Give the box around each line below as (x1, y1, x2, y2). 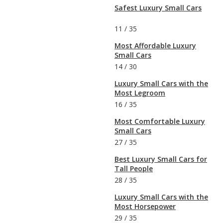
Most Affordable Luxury (114, 41, 196, 51)
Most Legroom (114, 88, 165, 98)
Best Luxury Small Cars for (114, 154, 207, 164)
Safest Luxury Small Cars (114, 3, 202, 13)
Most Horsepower (114, 202, 176, 212)
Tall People (114, 164, 153, 174)
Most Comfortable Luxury (114, 116, 205, 126)
